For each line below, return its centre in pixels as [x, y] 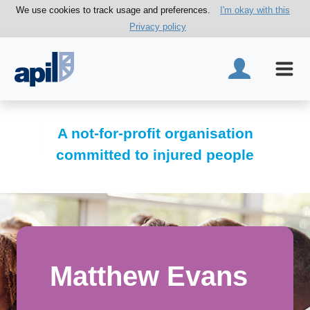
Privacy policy [158, 27]
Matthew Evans [149, 276]
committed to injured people [155, 155]
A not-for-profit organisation [155, 133]
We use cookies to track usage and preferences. [113, 10]
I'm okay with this [255, 10]
